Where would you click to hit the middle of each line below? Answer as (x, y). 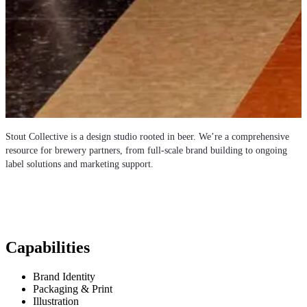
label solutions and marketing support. (79, 164)
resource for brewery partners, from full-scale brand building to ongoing (146, 151)
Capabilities (48, 248)
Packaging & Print (73, 289)
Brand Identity (64, 277)
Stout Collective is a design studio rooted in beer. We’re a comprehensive (147, 137)
